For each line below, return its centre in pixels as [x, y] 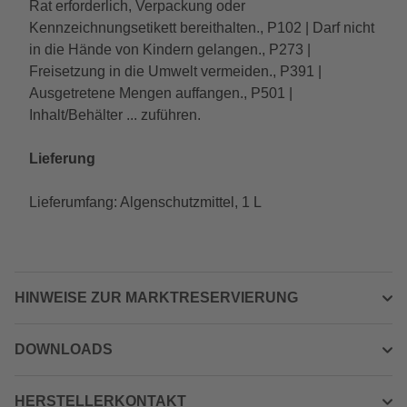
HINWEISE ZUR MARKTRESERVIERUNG [156, 298]
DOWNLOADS [64, 349]
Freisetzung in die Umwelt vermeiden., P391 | [175, 71]
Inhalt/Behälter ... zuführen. [115, 115]
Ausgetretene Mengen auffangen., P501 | [161, 93]
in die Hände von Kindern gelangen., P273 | [170, 50]
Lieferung [62, 159]
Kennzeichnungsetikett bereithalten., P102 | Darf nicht [202, 28]
